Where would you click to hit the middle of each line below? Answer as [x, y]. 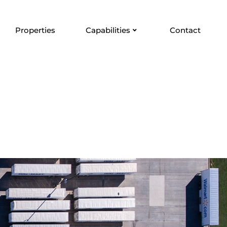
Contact [185, 30]
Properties [35, 30]
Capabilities [108, 30]
